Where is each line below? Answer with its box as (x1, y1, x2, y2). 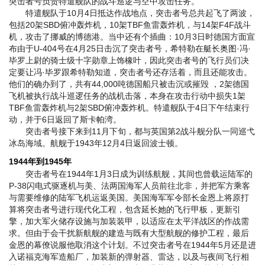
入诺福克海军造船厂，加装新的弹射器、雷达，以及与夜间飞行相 (9, 252, 249, 262)
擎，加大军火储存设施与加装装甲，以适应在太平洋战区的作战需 (9, 216, 249, 227)
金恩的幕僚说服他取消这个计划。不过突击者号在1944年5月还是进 (9, 240, 256, 250)
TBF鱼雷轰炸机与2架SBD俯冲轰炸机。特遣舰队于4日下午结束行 (9, 103, 250, 113)
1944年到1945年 (9, 157, 72, 167)
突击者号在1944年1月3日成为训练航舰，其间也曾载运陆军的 (9, 169, 253, 179)
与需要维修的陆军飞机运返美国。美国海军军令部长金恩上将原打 (9, 193, 249, 203)
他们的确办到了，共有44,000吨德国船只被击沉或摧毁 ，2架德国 (9, 79, 249, 89)
